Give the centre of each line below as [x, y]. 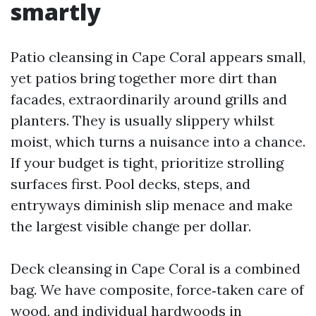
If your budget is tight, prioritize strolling [147, 163]
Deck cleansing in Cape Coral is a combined [156, 268]
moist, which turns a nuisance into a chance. [158, 141]
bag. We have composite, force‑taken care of [157, 290]
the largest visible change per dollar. [131, 226]
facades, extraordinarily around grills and [149, 99]
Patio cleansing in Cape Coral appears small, [158, 57]
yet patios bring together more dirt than [144, 78]
